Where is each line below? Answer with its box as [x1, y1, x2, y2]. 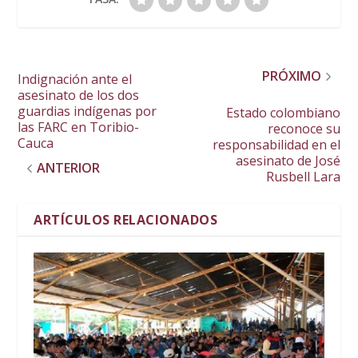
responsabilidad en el [212, 136, 340, 154]
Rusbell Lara [265, 168, 340, 186]
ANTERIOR [37, 159, 101, 177]
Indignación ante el [18, 70, 133, 89]
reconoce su [267, 120, 340, 138]
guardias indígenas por [18, 102, 157, 121]
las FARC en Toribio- [18, 118, 140, 137]
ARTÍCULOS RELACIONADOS [34, 211, 218, 229]
